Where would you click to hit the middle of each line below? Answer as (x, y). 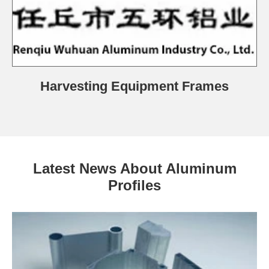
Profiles (134, 185)
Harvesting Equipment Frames (134, 86)
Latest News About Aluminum (134, 168)
